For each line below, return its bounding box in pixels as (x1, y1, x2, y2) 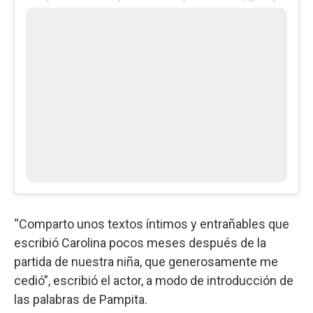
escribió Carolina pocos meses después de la (14, 235, 266, 250)
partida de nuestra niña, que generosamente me (14, 254, 278, 269)
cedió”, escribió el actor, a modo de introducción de (14, 272, 293, 288)
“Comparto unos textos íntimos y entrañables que (14, 216, 289, 231)
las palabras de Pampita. (14, 291, 147, 307)
